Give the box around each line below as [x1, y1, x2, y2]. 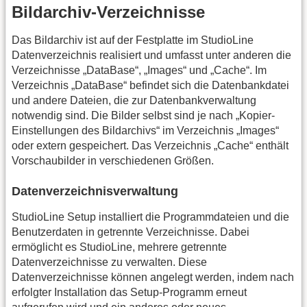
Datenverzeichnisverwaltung [12, 184, 178, 198]
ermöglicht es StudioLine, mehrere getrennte [12, 241, 227, 253]
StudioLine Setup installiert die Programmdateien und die [12, 210, 289, 223]
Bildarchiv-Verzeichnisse [12, 3, 205, 22]
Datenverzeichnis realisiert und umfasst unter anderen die [12, 49, 291, 62]
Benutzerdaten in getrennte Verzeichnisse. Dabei [12, 225, 249, 238]
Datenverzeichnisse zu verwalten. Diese [12, 256, 207, 268]
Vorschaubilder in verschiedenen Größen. [12, 155, 214, 167]
